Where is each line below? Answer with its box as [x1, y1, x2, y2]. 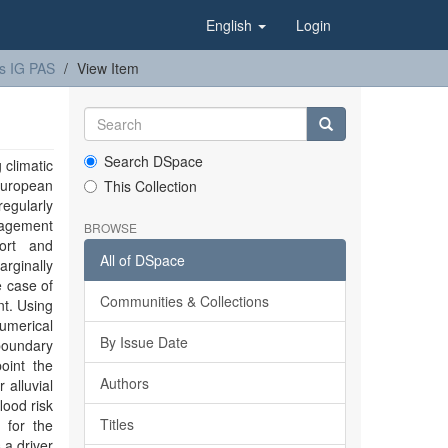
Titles [99, 414, 134, 434]
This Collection [103, 176, 197, 196]
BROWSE [83, 219, 137, 236]
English [206, 15, 256, 35]
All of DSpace [99, 250, 185, 270]
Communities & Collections [99, 291, 269, 311]
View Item [77, 58, 139, 78]
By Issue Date [99, 332, 188, 352]
